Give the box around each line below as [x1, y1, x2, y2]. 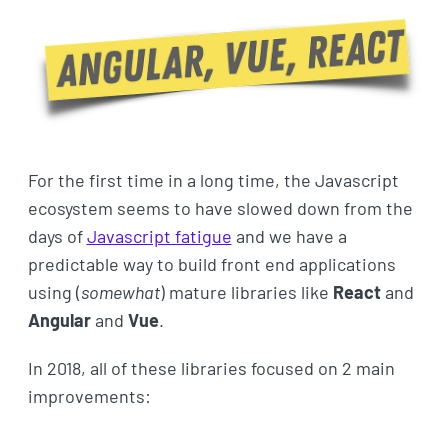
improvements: [27, 384, 151, 407]
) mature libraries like [159, 280, 333, 303]
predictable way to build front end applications [27, 252, 396, 275]
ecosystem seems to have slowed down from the [27, 196, 413, 219]
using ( [27, 280, 81, 303]
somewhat [80, 280, 160, 303]
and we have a [231, 224, 347, 247]
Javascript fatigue [86, 224, 232, 247]
